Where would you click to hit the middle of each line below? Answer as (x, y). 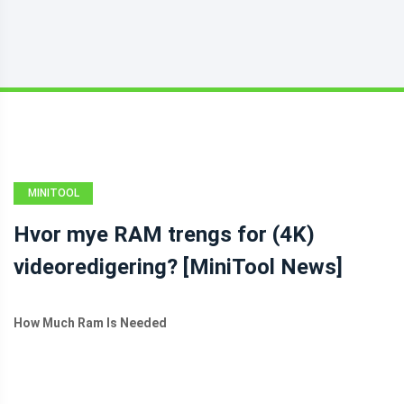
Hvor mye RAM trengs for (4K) (164, 234)
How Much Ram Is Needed (90, 323)
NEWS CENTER (53, 216)
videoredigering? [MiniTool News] (178, 267)
